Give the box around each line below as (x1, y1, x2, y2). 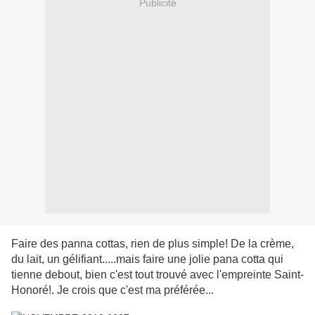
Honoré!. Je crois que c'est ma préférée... (11, 284, 214, 297)
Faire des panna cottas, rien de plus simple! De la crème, (11, 238, 294, 250)
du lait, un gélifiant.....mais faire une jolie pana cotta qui (11, 253, 283, 266)
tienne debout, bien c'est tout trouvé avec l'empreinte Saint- (11, 269, 304, 281)
